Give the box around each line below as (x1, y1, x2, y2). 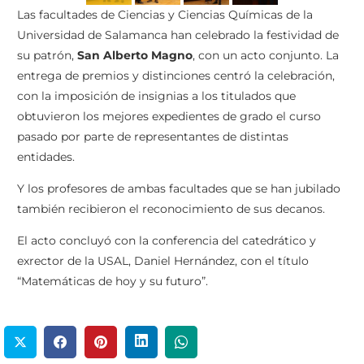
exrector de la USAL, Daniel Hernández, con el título (17, 253, 309, 268)
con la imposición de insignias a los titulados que (17, 88, 296, 103)
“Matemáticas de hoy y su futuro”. (17, 273, 208, 288)
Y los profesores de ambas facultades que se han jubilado (17, 180, 340, 196)
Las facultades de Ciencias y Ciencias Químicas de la (17, 6, 313, 22)
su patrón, (17, 47, 77, 63)
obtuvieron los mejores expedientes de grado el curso (17, 108, 321, 123)
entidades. (17, 149, 75, 164)
